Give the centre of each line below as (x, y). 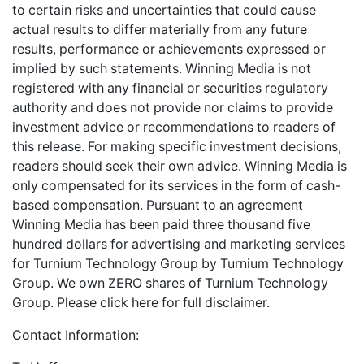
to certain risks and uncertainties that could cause (164, 10)
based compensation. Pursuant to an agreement (158, 205)
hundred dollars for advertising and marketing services (179, 244)
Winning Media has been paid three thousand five (161, 224)
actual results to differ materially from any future (160, 29)
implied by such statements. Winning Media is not (162, 68)
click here (129, 302)
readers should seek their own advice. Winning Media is (180, 166)
